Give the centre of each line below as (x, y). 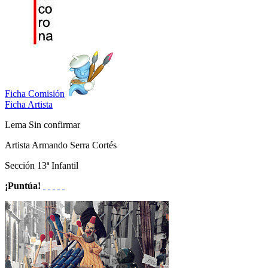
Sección (21, 165)
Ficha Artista (29, 104)
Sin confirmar (54, 124)
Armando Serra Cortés (74, 145)
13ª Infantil (58, 165)
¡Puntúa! (23, 185)
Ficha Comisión (35, 93)
